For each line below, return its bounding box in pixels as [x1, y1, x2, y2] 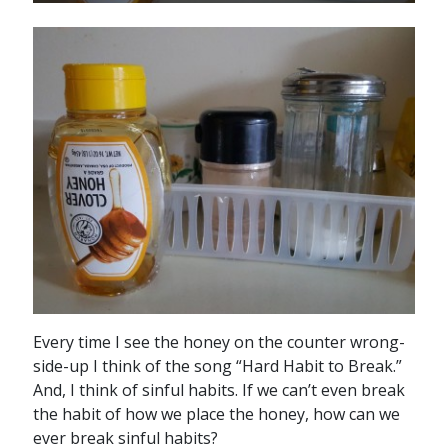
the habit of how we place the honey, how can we [32, 403, 400, 426]
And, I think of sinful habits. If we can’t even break [32, 379, 405, 402]
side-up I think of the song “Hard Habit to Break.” [32, 355, 402, 378]
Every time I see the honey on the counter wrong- [32, 331, 405, 354]
